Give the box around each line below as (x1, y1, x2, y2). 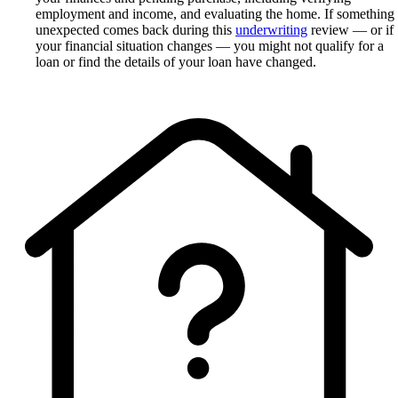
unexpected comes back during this (36, 22, 235, 38)
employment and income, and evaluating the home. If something (36, 6, 394, 22)
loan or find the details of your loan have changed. (36, 54, 316, 70)
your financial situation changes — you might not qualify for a (36, 38, 384, 54)
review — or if (307, 22, 394, 38)
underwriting (235, 22, 307, 38)
